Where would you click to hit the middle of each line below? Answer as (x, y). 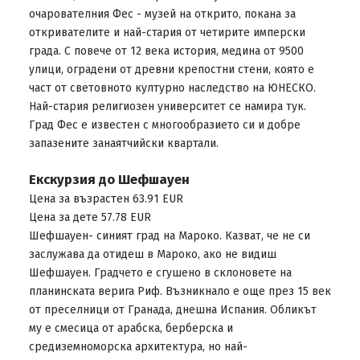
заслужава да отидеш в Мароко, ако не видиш (152, 254)
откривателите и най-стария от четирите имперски (167, 33)
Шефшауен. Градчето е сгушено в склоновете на (160, 273)
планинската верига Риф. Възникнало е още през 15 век (180, 291)
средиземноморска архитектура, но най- (138, 347)
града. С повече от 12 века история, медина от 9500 (166, 51)
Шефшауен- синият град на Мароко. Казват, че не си (169, 236)
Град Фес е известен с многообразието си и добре (164, 125)
